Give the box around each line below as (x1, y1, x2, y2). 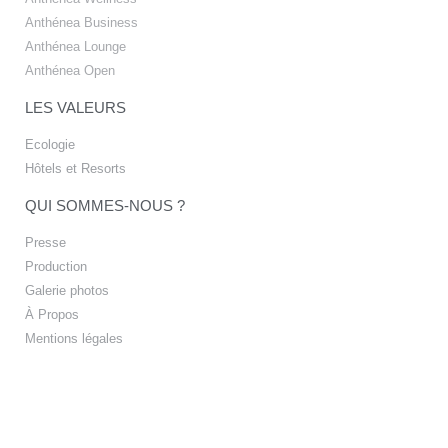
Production (25, 259, 87, 274)
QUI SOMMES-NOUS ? (25, 197, 185, 214)
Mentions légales (25, 331, 123, 346)
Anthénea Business (25, 15, 138, 30)
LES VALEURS (25, 99, 126, 116)
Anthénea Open (25, 63, 115, 78)
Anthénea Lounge (25, 39, 126, 54)
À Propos (25, 307, 79, 322)
